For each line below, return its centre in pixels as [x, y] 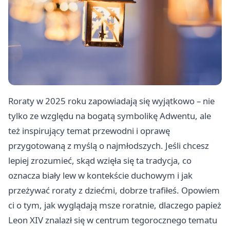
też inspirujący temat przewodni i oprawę [89, 131]
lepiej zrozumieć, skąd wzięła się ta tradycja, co [100, 161]
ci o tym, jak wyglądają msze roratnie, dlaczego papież [115, 205]
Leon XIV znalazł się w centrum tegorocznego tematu [113, 220]
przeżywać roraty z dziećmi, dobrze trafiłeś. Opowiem [114, 190]
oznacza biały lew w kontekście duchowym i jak [100, 176]
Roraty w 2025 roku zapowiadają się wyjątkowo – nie [111, 101]
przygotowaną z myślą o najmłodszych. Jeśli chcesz [109, 146]
